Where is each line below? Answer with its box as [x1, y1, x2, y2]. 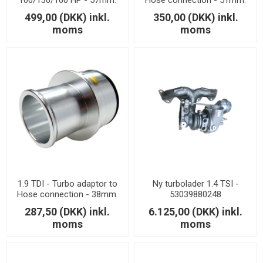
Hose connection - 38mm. [16, 188, 118, 200]
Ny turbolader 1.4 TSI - [152, 178, 239, 189]
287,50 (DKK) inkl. [25, 205, 110, 218]
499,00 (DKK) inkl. [25, 11, 110, 23]
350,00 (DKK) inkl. [153, 11, 238, 23]
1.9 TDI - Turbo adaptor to [17, 178, 117, 189]
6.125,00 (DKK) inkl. [149, 205, 243, 218]
